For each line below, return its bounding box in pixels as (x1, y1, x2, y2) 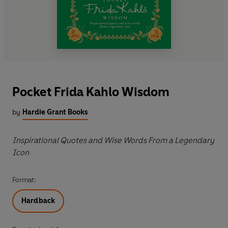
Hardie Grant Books (22, 107, 88, 117)
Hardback (21, 196, 55, 205)
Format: (12, 175, 36, 184)
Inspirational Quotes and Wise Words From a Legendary (12, 135, 214, 145)
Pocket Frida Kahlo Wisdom (12, 84, 169, 99)
